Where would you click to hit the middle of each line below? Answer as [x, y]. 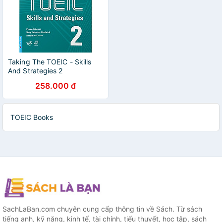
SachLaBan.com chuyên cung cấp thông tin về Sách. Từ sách [102, 209]
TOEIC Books [32, 117]
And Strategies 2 [35, 71]
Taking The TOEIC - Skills [50, 62]
